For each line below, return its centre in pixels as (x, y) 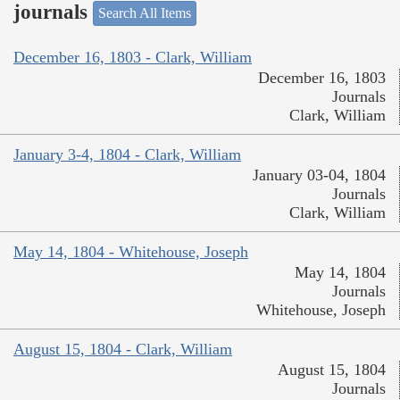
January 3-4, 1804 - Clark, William (127, 154)
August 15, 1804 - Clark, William (123, 349)
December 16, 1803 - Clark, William (133, 57)
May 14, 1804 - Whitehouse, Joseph (131, 251)
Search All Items (145, 13)
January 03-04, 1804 (319, 175)
